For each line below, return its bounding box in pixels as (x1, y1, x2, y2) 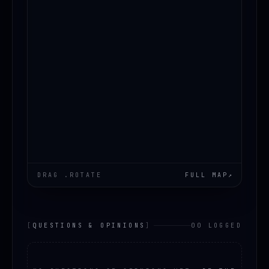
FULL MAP (185, 171, 228, 179)
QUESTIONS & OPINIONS (32, 221, 146, 229)
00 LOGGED (191, 221, 242, 229)
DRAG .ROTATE (37, 171, 102, 179)
